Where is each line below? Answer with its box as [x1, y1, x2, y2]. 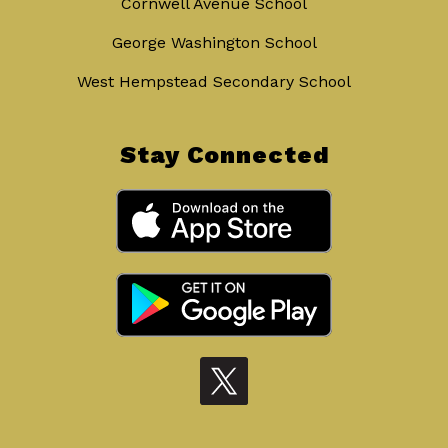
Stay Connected [119, 141, 329, 170]
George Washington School [111, 33, 317, 53]
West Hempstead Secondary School [77, 72, 351, 92]
